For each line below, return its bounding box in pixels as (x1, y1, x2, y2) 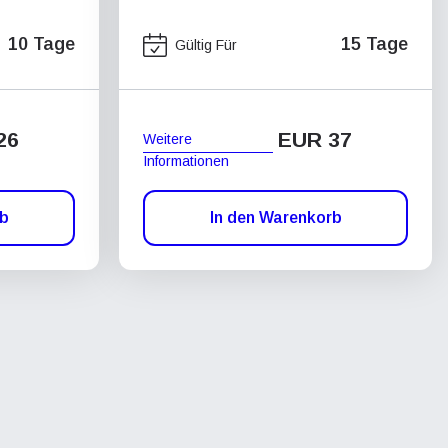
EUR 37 (278, 128, 352, 151)
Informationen (143, 152, 229, 169)
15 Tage (341, 34, 408, 54)
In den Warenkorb (209, 209, 342, 226)
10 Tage (8, 34, 75, 54)
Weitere (143, 130, 192, 147)
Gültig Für (175, 36, 237, 53)
